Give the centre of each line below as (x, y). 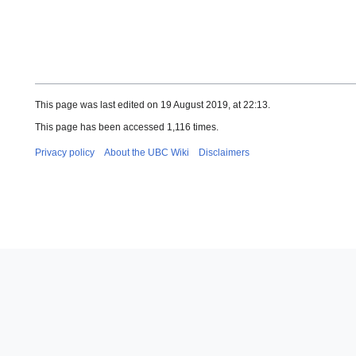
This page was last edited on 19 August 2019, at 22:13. (153, 104)
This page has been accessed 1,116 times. (127, 127)
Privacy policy (65, 152)
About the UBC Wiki (147, 152)
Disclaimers (224, 152)
